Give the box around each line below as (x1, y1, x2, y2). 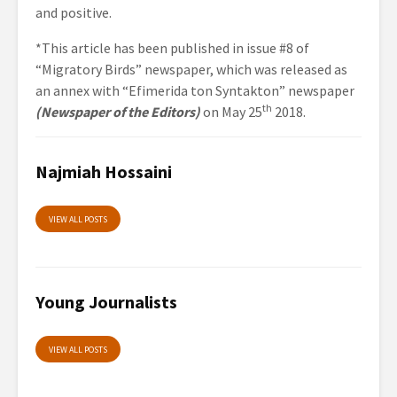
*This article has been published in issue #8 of (35, 39, 309, 57)
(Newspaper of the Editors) (35, 103, 200, 121)
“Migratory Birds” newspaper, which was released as (35, 60, 347, 78)
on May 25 (200, 103, 262, 121)
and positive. (35, 4, 112, 21)
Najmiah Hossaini (35, 160, 172, 183)
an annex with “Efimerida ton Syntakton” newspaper (35, 82, 354, 99)
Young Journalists (35, 291, 177, 313)
